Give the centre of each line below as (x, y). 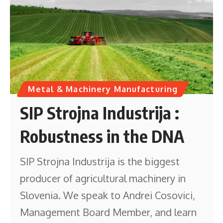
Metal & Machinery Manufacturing (103, 89)
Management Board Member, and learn (109, 212)
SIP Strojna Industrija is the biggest (100, 161)
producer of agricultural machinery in (103, 178)
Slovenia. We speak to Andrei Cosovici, (108, 195)
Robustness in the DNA (102, 136)
